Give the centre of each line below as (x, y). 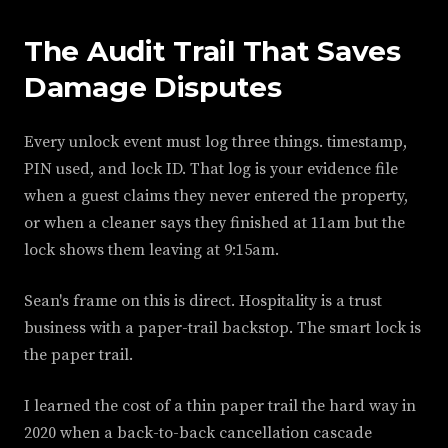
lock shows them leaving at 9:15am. (151, 250)
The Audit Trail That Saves (212, 51)
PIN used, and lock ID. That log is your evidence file (211, 169)
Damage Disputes (153, 87)
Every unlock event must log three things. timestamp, (215, 142)
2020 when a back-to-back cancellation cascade (198, 433)
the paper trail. (78, 355)
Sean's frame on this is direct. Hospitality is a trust (203, 301)
